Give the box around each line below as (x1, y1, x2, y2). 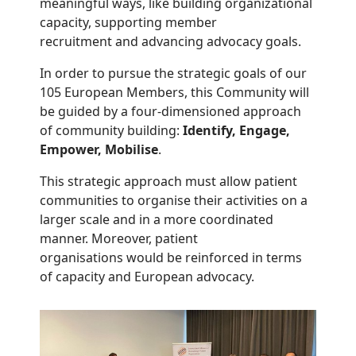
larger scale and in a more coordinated (40, 211, 273, 229)
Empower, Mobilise (40, 141, 158, 159)
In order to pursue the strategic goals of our (40, 64, 307, 83)
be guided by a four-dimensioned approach (40, 103, 301, 121)
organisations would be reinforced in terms (40, 249, 302, 267)
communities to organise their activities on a (40, 192, 308, 210)
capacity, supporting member (40, 14, 217, 32)
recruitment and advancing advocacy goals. (40, 33, 308, 51)
